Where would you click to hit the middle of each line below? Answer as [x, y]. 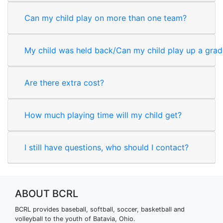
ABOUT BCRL [47, 194]
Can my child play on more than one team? [106, 18]
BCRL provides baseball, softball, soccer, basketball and [100, 209]
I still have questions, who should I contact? [107, 147]
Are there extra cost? [64, 83]
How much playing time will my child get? [103, 115]
